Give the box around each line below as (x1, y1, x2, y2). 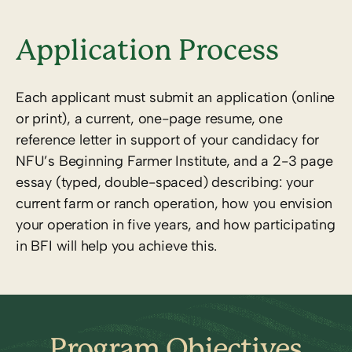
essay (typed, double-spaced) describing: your (16, 173, 313, 191)
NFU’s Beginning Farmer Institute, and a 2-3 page (16, 152, 333, 170)
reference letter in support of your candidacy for (16, 130, 320, 148)
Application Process (16, 33, 279, 67)
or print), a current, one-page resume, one (16, 109, 283, 127)
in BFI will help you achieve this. (16, 236, 218, 255)
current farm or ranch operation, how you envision (16, 194, 333, 212)
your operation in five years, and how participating (16, 215, 335, 233)
